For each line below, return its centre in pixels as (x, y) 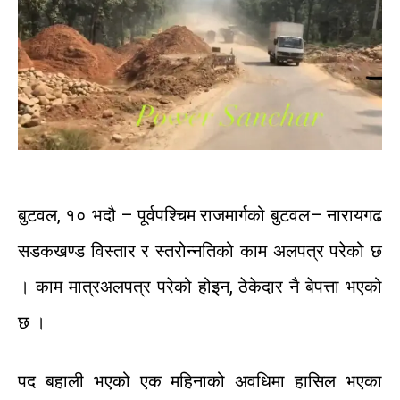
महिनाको (198, 382)
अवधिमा (260, 382)
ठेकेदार (261, 287)
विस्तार (113, 251)
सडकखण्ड (51, 251)
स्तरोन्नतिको (195, 251)
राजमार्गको (233, 216)
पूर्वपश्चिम (167, 216)
